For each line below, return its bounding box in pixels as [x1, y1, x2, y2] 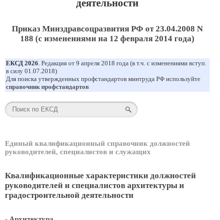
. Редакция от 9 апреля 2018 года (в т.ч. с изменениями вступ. [38, 59, 206, 67]
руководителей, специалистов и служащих [5, 148, 151, 156]
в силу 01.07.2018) [6, 67, 57, 75]
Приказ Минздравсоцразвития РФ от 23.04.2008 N [11, 24, 203, 33]
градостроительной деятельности [5, 191, 134, 200]
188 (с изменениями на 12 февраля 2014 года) [20, 34, 194, 43]
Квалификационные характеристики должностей [5, 171, 196, 180]
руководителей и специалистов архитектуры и [5, 181, 184, 190]
